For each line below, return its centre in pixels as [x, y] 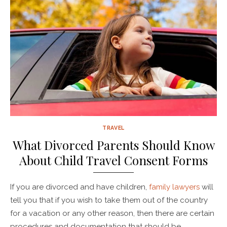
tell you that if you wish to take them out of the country [109, 200]
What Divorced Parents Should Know [113, 145]
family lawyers [174, 187]
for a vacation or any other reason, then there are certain [112, 213]
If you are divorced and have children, [80, 187]
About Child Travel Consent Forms [113, 160]
